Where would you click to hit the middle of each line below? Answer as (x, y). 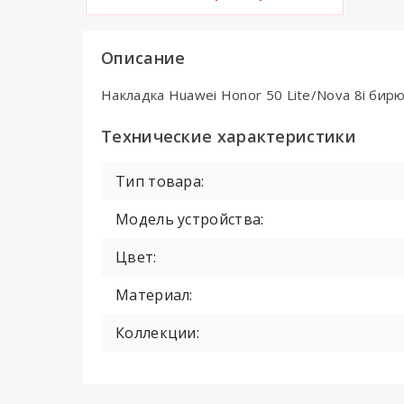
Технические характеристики (229, 137)
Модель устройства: (190, 220)
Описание (143, 58)
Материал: (154, 295)
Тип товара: (160, 182)
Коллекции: (157, 333)
